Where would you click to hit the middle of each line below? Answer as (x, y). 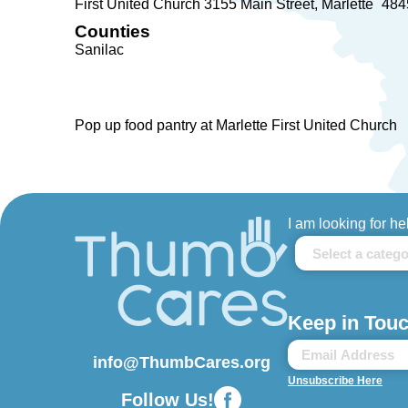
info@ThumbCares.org (181, 362)
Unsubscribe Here (335, 381)
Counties (112, 31)
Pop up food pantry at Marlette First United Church (236, 125)
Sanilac (99, 50)
